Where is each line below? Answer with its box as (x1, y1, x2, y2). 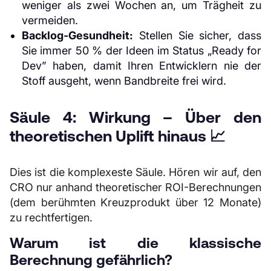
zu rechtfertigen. (10, 211, 93, 224)
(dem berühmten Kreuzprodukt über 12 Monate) (10, 196, 261, 209)
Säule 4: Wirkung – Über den (10, 108, 261, 126)
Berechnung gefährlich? (10, 252, 172, 268)
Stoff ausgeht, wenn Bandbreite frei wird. (22, 74, 226, 87)
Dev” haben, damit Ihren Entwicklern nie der (22, 59, 261, 72)
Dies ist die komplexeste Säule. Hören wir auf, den (10, 166, 261, 178)
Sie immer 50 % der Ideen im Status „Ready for (22, 44, 261, 57)
